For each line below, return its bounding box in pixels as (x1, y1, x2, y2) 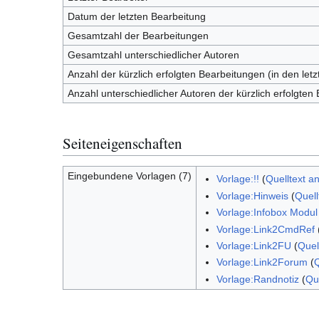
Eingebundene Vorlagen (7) (67, 170, 192, 182)
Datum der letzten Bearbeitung (67, 10, 206, 22)
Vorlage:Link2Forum (216, 256, 308, 268)
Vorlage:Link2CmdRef (216, 223, 315, 235)
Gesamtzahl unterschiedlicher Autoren (67, 48, 239, 61)
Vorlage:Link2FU (216, 240, 291, 252)
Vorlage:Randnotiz (216, 273, 299, 285)
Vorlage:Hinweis (216, 189, 288, 202)
